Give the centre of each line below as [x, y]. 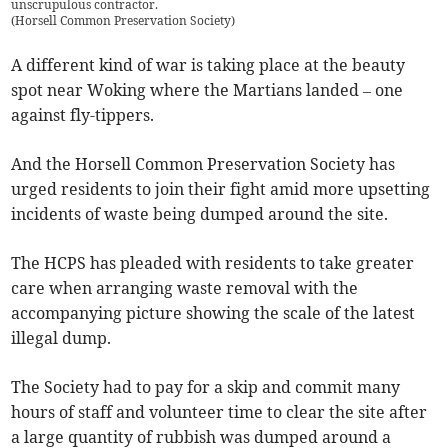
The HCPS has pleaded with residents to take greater [213, 263]
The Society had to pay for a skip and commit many [206, 387]
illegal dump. [61, 338]
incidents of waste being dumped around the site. [200, 214]
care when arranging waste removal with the [185, 288]
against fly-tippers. [83, 115]
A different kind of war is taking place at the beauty [208, 65]
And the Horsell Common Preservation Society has [203, 164]
